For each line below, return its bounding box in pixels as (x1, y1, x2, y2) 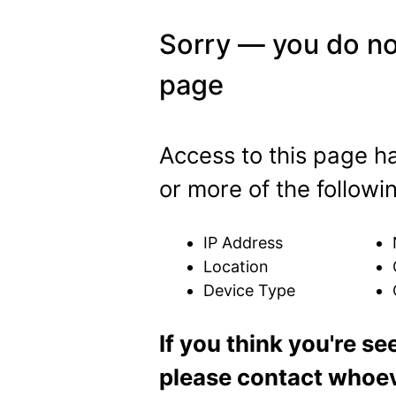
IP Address (203, 233, 283, 252)
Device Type (203, 281, 295, 300)
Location (203, 257, 269, 276)
